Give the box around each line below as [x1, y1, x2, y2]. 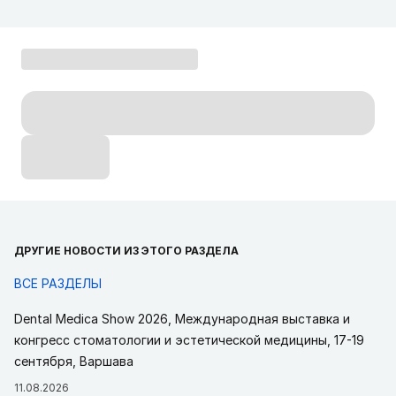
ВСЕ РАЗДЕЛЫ [14, 275, 102, 291]
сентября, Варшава [14, 353, 133, 369]
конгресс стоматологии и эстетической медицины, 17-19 [14, 331, 364, 347]
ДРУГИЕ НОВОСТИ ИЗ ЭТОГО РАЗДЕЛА [14, 243, 239, 257]
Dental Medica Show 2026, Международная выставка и [14, 310, 350, 326]
